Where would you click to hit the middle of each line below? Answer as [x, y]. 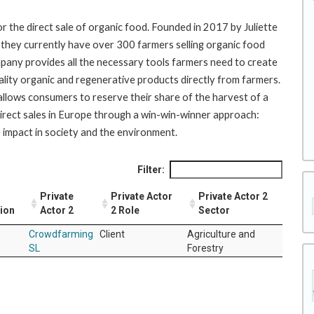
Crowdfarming [61, 234]
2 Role [125, 210]
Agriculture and [221, 234]
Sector [214, 210]
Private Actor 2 [233, 196]
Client [112, 234]
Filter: [151, 169]
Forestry [205, 248]
